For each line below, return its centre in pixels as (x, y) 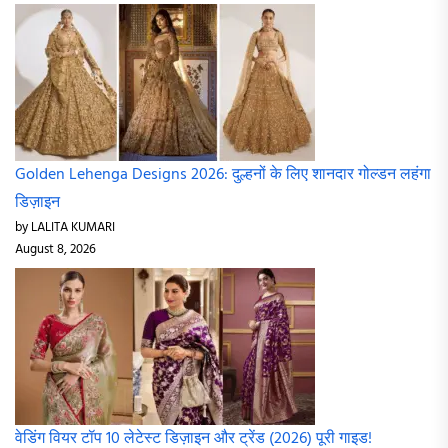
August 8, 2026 (55, 250)
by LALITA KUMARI (65, 228)
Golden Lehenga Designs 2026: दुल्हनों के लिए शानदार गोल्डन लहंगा (223, 175)
